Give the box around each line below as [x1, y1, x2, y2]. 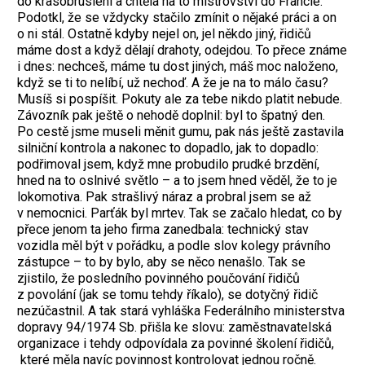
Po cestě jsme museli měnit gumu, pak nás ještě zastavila [17, 124, 344, 140]
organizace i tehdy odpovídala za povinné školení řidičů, [17, 336, 334, 352]
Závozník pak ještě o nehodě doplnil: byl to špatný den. [17, 108, 325, 124]
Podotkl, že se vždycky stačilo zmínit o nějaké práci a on [17, 10, 336, 26]
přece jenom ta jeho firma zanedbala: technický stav [17, 222, 309, 238]
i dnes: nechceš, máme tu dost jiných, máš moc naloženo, [17, 59, 338, 75]
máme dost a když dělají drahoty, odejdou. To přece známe [17, 42, 347, 59]
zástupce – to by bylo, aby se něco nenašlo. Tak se [17, 254, 306, 270]
